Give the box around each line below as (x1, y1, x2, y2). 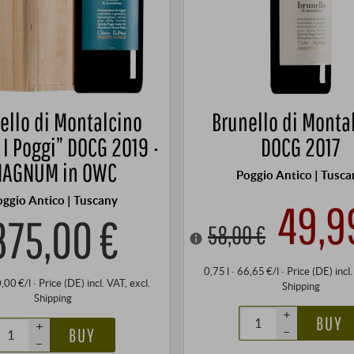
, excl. (125, 276, 151, 289)
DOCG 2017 (261, 132, 341, 163)
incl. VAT (87, 276, 126, 289)
